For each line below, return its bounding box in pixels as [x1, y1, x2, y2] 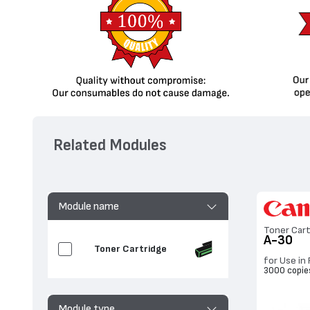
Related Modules [53, 137, 167, 154]
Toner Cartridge [93, 244, 167, 255]
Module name [58, 200, 119, 212]
